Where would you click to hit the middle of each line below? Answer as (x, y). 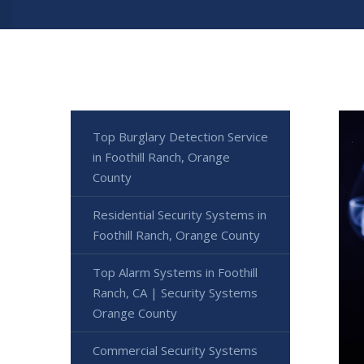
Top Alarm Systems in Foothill (175, 272)
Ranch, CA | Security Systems (175, 292)
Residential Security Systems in (180, 214)
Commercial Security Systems (175, 350)
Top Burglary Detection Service (180, 136)
